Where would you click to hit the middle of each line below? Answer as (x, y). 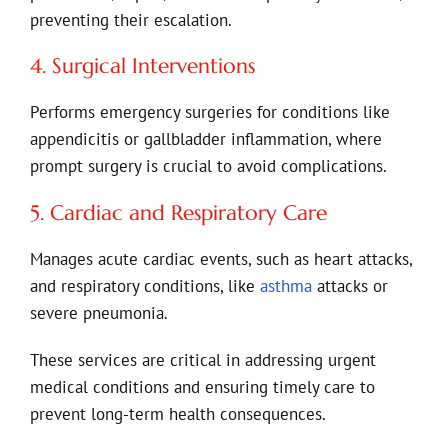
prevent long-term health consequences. (177, 413)
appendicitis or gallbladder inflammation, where (205, 139)
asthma (285, 285)
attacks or (349, 285)
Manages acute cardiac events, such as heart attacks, (220, 258)
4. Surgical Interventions (142, 66)
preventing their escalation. (130, 19)
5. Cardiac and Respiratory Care (178, 213)
